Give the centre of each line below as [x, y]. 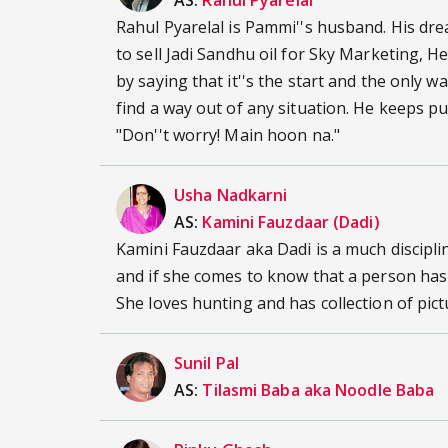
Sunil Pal [206, 363]
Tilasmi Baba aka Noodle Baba [318, 390]
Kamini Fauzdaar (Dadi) [291, 222]
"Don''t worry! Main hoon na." [228, 135]
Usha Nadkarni [231, 195]
